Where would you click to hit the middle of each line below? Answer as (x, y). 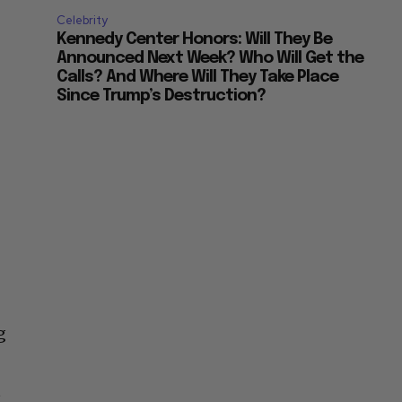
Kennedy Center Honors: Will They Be (195, 40)
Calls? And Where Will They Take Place (198, 78)
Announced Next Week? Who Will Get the (210, 59)
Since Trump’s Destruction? (162, 96)
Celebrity (83, 21)
